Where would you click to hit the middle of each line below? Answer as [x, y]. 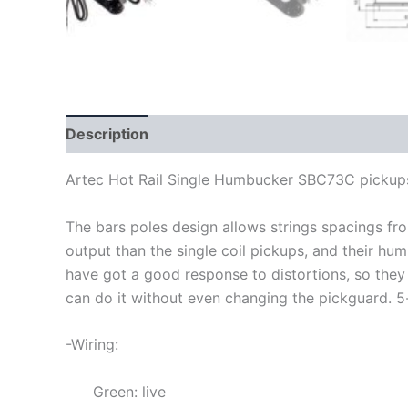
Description [107, 134]
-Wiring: [92, 345]
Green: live [129, 391]
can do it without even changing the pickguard [227, 297]
